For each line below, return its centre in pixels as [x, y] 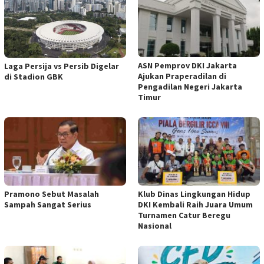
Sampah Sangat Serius [48, 204]
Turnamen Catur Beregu [184, 215]
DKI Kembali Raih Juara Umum [195, 204]
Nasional [155, 225]
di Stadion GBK [34, 77]
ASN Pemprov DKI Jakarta [187, 65]
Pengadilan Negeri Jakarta [190, 86]
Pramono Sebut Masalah [52, 194]
